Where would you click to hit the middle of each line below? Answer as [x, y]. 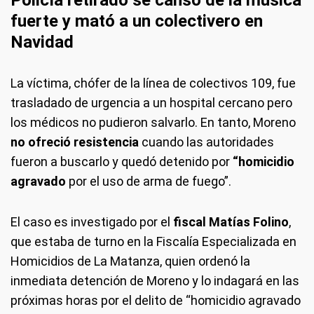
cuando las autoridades [206, 142]
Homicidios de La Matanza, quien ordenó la [130, 261]
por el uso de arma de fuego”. [149, 181]
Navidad [42, 42]
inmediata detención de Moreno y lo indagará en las [155, 281]
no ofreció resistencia [75, 142]
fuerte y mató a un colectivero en [137, 21]
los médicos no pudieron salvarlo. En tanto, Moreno [153, 122]
